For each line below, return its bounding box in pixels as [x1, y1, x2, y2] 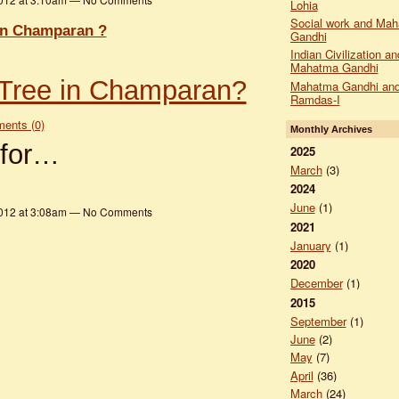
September [289, 312, 346, 330]
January [289, 236, 331, 254]
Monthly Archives [289, 123, 372, 134]
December [289, 274, 343, 292]
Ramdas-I [289, 90, 340, 108]
